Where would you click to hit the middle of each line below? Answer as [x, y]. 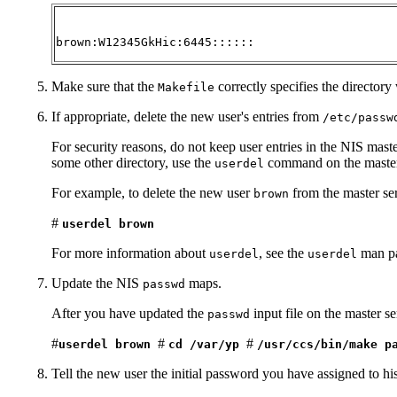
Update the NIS [97, 284]
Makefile [186, 88]
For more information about [130, 253]
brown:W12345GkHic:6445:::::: [155, 43]
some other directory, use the [133, 163]
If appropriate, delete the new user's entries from [187, 117]
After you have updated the [129, 314]
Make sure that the [105, 87]
